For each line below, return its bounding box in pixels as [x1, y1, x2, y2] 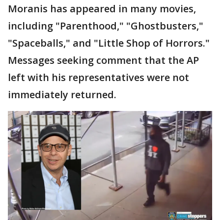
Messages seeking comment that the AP [8, 53, 199, 67]
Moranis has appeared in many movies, [8, 1, 196, 15]
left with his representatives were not [8, 70, 189, 84]
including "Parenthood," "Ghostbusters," [8, 19, 203, 32]
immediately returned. [8, 87, 116, 101]
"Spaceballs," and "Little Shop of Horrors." [8, 36, 212, 50]
